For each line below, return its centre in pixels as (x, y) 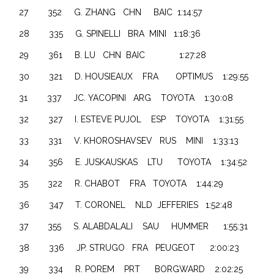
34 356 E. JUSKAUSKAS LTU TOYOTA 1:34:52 (133, 162)
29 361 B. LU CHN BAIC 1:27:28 (113, 55)
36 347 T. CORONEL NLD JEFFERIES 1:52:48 (126, 205)
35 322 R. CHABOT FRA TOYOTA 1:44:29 (121, 183)
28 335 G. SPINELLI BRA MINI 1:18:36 (110, 33)
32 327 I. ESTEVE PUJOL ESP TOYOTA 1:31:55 (131, 119)
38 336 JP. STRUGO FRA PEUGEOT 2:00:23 (129, 247)
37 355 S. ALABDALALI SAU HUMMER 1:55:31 (134, 226)
